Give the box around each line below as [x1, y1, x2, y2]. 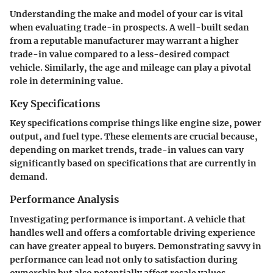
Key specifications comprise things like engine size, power [10, 118, 261, 129]
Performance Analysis [10, 193, 119, 206]
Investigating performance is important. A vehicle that [10, 213, 246, 225]
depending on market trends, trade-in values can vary [10, 144, 244, 156]
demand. [10, 171, 48, 183]
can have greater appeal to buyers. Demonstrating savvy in [10, 240, 261, 252]
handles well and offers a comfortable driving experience [10, 227, 255, 238]
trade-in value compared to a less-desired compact [10, 49, 230, 60]
